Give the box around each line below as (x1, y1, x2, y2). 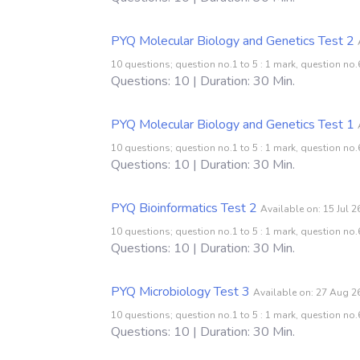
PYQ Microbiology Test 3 (111, 282, 250, 301)
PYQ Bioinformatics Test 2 (111, 198, 257, 217)
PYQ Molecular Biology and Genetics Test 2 (111, 31, 354, 50)
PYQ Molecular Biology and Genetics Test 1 (111, 115, 354, 133)
